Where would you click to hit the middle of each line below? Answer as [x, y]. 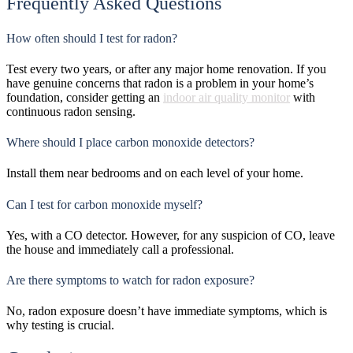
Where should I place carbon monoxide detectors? [130, 143]
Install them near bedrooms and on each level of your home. [155, 173]
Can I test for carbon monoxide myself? [104, 204]
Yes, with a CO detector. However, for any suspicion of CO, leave [171, 235]
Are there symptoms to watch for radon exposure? [130, 281]
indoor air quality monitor [227, 97]
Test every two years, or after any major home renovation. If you [166, 69]
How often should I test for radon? [93, 38]
